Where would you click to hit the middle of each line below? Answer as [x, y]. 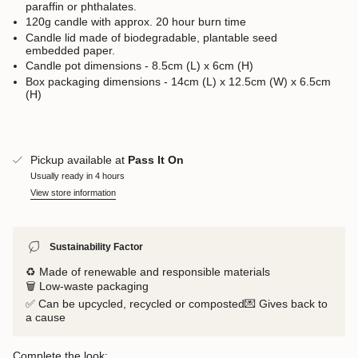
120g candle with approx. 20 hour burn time [136, 22]
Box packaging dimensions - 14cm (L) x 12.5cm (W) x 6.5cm [178, 81]
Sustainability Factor [96, 247]
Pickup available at [79, 159]
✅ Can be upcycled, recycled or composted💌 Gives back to [177, 303]
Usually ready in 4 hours [78, 175]
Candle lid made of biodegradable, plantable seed [151, 37]
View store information [73, 192]
